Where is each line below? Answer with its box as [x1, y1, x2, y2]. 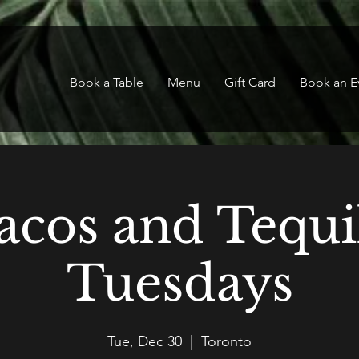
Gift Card [224, 75, 276, 90]
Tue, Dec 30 [107, 333, 182, 350]
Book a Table [70, 75, 143, 90]
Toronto [201, 333, 252, 350]
